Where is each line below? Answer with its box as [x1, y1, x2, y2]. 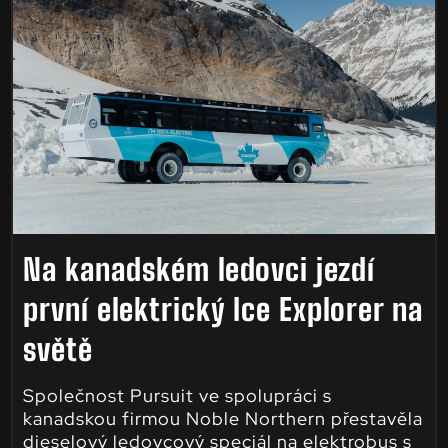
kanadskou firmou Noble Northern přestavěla [22, 406, 423, 430]
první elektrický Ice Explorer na [22, 290, 423, 327]
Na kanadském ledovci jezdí [22, 250, 375, 287]
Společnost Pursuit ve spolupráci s [22, 383, 332, 407]
